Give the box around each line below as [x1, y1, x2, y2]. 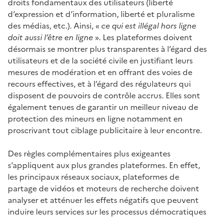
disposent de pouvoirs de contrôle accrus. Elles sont [8, 89, 200, 101]
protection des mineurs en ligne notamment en [8, 112, 183, 124]
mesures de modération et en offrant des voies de [8, 66, 192, 78]
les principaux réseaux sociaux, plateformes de [8, 170, 179, 183]
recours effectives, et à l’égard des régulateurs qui [8, 77, 191, 90]
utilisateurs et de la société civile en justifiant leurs [8, 54, 193, 66]
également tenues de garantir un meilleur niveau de [8, 101, 198, 113]
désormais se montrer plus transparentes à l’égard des [8, 43, 207, 55]
